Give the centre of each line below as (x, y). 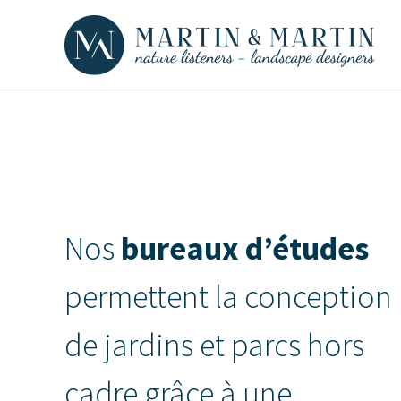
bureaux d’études (245, 248)
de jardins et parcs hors (214, 345)
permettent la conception (228, 297)
